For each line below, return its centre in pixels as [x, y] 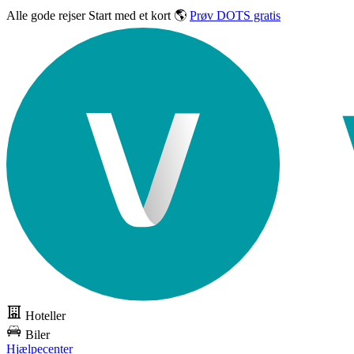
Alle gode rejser [47, 15]
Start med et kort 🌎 [137, 15]
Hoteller [45, 316]
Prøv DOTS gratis [235, 15]
